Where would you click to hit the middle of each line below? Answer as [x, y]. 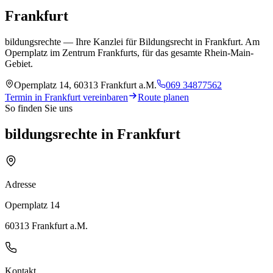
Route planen [163, 97]
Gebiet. [19, 63]
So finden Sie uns [39, 108]
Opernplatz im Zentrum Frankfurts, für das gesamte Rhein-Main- [129, 52]
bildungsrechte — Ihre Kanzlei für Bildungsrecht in [105, 41]
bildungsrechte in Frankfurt [93, 134]
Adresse [20, 184]
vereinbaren [104, 97]
